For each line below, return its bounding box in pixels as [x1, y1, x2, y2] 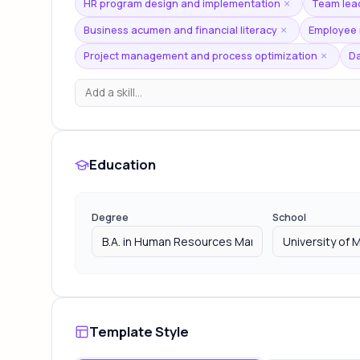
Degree [92, 211, 129, 225]
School [272, 211, 307, 225]
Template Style [89, 321, 189, 341]
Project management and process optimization [84, 48, 318, 63]
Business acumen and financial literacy [84, 22, 278, 37]
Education [89, 154, 156, 174]
